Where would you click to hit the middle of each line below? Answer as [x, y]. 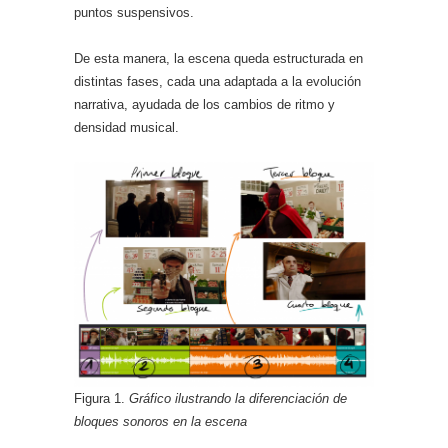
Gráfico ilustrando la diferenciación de [238, 398]
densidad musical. [126, 127]
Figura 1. [101, 398]
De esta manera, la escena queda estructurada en [218, 58]
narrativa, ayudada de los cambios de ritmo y [204, 104]
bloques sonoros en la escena [160, 421]
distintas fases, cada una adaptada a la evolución [217, 81]
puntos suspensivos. [134, 12]
